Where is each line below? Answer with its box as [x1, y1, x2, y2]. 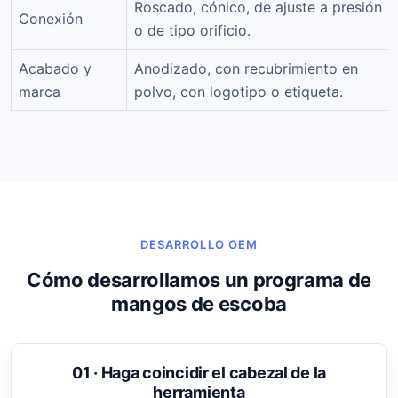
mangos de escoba [111, 292, 287, 316]
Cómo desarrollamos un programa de [26, 268, 372, 292]
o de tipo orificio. [134, 21, 251, 40]
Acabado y [19, 60, 92, 78]
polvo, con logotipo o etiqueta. [134, 83, 343, 101]
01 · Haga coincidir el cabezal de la [71, 363, 327, 383]
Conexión [19, 10, 83, 28]
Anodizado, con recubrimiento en [134, 60, 358, 78]
